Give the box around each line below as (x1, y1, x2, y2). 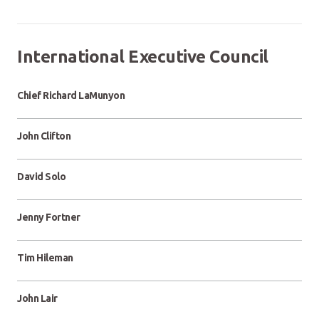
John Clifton (17, 130, 70, 142)
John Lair (17, 293, 58, 304)
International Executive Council (17, 47, 268, 66)
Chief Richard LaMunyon (17, 90, 125, 101)
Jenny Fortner (17, 211, 80, 223)
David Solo (17, 171, 66, 182)
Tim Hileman (17, 252, 73, 263)
